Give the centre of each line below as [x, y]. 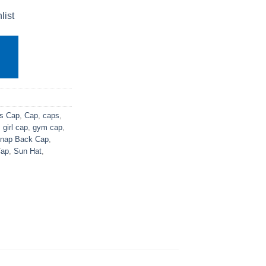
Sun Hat [28, 151]
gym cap [47, 127]
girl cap [15, 127]
